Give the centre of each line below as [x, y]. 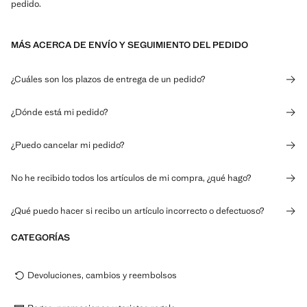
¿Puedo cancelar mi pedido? [67, 145]
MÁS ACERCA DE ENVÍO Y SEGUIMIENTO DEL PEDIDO [130, 45]
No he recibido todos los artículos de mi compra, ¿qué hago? [131, 178]
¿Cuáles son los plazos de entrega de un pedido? [108, 79]
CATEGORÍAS [40, 237]
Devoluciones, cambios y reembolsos [102, 275]
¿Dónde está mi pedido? [59, 112]
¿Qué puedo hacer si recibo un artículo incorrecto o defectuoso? [137, 211]
